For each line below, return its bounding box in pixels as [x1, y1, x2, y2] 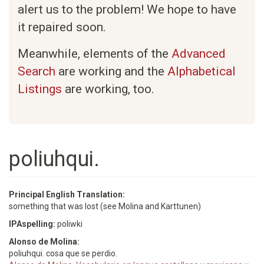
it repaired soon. [18, 20, 106, 34]
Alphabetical [167, 64, 236, 78]
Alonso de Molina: [9, 237, 81, 246]
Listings [18, 82, 62, 96]
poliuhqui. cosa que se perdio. [9, 249, 117, 258]
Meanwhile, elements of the [18, 47, 171, 61]
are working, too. [62, 82, 154, 96]
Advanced [171, 47, 226, 61]
